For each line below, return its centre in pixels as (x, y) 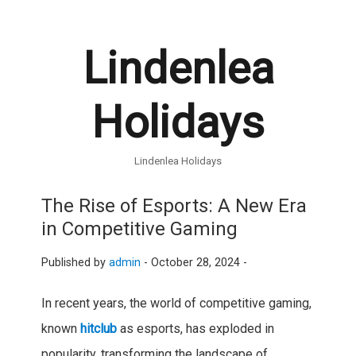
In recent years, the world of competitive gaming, (176, 304)
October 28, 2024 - (199, 263)
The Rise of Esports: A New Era (174, 206)
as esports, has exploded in (195, 329)
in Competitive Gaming (139, 229)
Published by (75, 263)
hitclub (98, 329)
